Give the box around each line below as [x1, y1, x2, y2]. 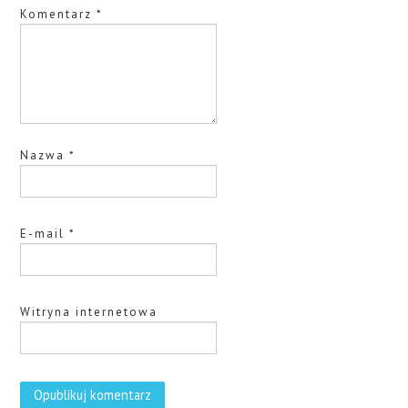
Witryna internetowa [20, 304, 158, 321]
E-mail [20, 226, 70, 242]
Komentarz [20, 6, 97, 23]
